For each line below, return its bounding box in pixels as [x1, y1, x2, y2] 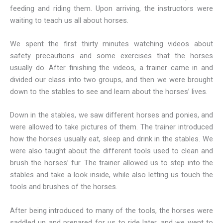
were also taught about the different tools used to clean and [10, 146, 213, 156]
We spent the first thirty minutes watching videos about [10, 39, 213, 49]
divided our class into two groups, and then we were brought [10, 75, 213, 85]
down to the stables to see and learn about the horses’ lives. [10, 87, 208, 97]
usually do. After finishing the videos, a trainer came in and [10, 63, 213, 73]
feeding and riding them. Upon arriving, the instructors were [10, 3, 213, 13]
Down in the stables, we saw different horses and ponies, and [10, 111, 213, 120]
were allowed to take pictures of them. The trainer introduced [10, 122, 213, 132]
